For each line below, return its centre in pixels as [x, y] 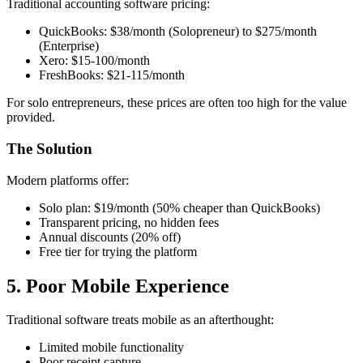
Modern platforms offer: [68, 180]
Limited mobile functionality [111, 348]
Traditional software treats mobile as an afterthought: [140, 320]
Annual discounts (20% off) [110, 237]
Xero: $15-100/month [94, 61]
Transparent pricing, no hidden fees [129, 222]
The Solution [49, 148]
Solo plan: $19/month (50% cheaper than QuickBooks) [179, 207]
